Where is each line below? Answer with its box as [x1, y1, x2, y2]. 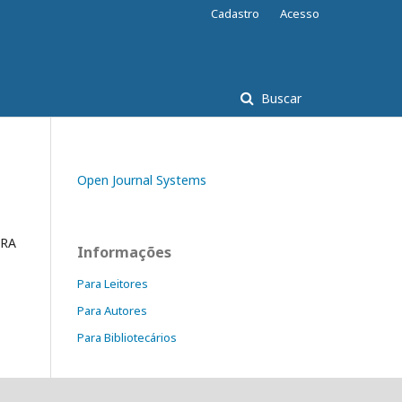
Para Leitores [77, 275, 148, 292]
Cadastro [211, 5, 259, 22]
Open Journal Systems [77, 171, 206, 188]
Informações [77, 242, 171, 262]
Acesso [280, 5, 319, 22]
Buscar [258, 90, 301, 107]
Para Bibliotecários [77, 329, 177, 345]
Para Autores [77, 302, 147, 319]
